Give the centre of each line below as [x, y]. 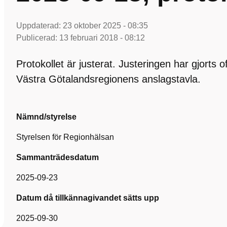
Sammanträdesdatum [58, 157]
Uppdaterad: [40, 26]
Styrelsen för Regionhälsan [65, 137]
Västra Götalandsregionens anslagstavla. [108, 79]
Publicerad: [38, 38]
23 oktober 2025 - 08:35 [105, 26]
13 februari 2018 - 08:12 [102, 38]
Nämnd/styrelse [46, 117]
